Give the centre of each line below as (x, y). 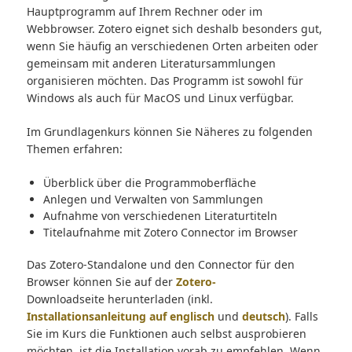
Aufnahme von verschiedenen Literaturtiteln (160, 216)
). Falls (301, 317)
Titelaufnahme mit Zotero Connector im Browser (170, 233)
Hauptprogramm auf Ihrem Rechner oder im (144, 12)
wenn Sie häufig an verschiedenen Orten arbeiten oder (172, 46)
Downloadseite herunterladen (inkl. (119, 299)
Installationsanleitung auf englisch (120, 317)
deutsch (263, 317)
